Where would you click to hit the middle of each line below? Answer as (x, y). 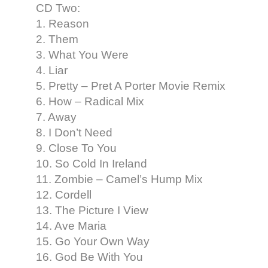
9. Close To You (76, 148)
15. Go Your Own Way (93, 241)
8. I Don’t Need (74, 132)
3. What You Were (82, 54)
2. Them (57, 39)
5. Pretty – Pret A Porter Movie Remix (131, 86)
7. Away (56, 117)
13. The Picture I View (92, 210)
